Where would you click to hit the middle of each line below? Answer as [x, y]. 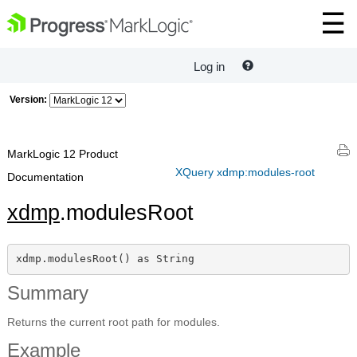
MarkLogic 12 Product [63, 154]
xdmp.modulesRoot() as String [105, 259]
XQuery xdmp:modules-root [245, 172]
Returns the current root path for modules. [114, 322]
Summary [48, 292]
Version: [28, 100]
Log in [209, 67]
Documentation [45, 177]
